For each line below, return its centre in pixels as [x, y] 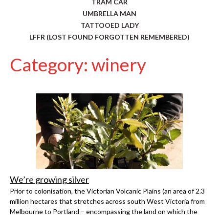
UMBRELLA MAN [109, 14]
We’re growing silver [49, 180]
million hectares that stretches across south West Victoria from [107, 201]
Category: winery [78, 65]
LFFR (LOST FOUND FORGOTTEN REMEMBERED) [109, 37]
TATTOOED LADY [109, 25]
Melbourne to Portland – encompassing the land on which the [104, 212]
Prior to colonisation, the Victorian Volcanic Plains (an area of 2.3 [107, 191]
